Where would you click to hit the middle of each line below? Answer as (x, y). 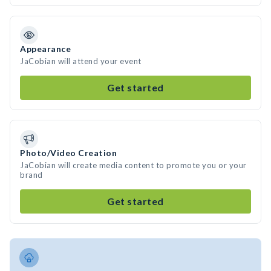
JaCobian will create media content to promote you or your (133, 165)
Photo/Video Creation (68, 153)
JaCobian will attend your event (81, 61)
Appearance (45, 49)
